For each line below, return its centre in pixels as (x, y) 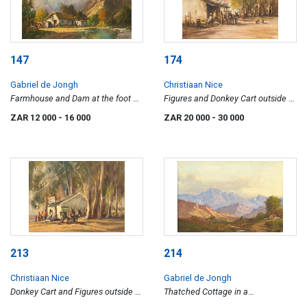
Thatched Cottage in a (206, 291)
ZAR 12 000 (34, 118)
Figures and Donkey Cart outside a (229, 99)
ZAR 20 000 (188, 118)
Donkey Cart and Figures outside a (75, 291)
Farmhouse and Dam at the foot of (75, 99)
